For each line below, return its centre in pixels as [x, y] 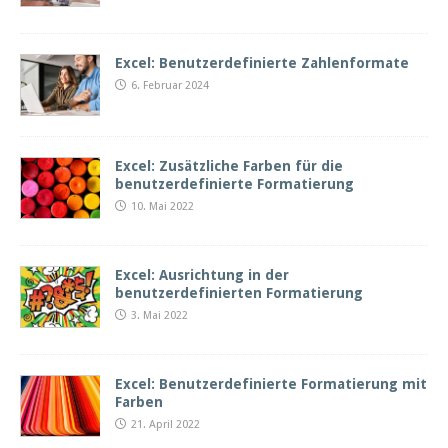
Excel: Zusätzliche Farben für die [229, 166]
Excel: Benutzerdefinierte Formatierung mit [271, 384]
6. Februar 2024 [170, 85]
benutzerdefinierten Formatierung [239, 293]
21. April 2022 [165, 425]
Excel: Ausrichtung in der [202, 275]
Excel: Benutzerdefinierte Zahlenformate [262, 63]
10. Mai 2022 [162, 207]
